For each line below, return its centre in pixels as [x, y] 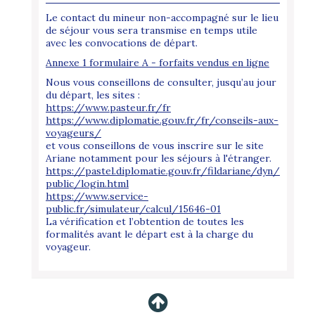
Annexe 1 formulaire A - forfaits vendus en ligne [157, 63]
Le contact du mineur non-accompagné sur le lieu [162, 18]
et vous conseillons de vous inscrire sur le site [155, 146]
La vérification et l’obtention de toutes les [145, 222]
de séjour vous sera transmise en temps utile [152, 31]
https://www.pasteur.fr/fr [108, 108]
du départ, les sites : [93, 95]
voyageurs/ [73, 133]
